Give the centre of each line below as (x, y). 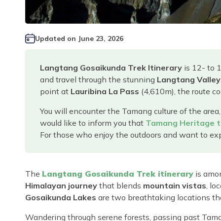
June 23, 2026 (101, 38)
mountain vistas (175, 185)
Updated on (56, 38)
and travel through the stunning (98, 79)
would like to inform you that (93, 123)
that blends (120, 185)
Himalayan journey (61, 185)
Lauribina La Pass (106, 91)
